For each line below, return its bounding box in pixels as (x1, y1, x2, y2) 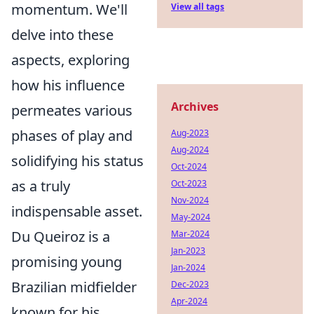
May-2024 (171, 211, 210, 223)
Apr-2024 (171, 295, 207, 307)
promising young (11, 252, 122, 271)
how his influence (11, 76, 125, 95)
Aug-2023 (171, 127, 209, 139)
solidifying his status (11, 151, 144, 170)
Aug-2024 (171, 144, 209, 156)
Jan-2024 (171, 261, 205, 273)
